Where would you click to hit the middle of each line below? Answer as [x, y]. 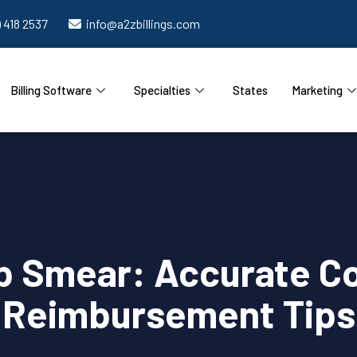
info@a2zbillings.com [143, 24]
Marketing [317, 90]
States [250, 90]
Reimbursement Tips [178, 314]
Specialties [162, 90]
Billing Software [51, 90]
